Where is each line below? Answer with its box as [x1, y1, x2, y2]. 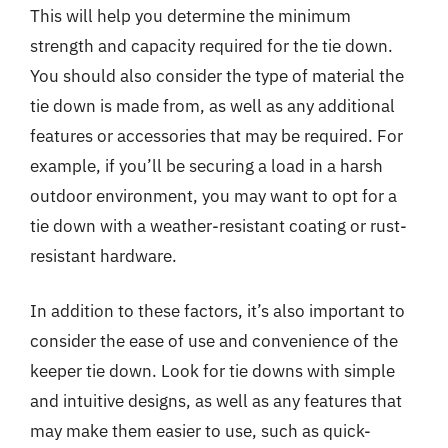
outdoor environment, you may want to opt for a [30, 184, 397, 207]
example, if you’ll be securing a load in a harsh [30, 154, 383, 177]
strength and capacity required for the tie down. [30, 34, 393, 57]
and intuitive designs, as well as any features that [30, 390, 402, 412]
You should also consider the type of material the [30, 64, 404, 87]
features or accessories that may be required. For [30, 124, 403, 147]
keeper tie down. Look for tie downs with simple [30, 360, 395, 382]
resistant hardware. [30, 244, 177, 267]
